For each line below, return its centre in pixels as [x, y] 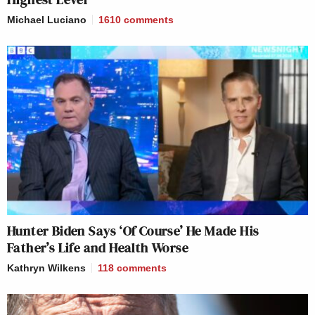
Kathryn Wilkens [46, 268]
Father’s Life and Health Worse [98, 247]
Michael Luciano [47, 20]
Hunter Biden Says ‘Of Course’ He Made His [133, 230]
